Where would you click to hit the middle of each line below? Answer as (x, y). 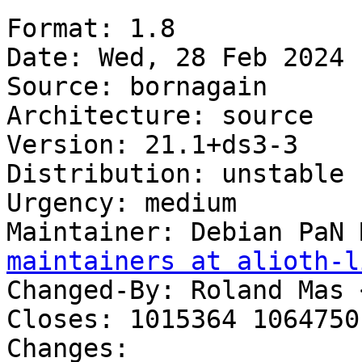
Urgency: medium (122, 203)
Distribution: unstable (175, 174)
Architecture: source (160, 116)
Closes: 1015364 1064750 (183, 320)
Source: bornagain (137, 87)
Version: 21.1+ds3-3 (152, 145)
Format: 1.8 (91, 29)
